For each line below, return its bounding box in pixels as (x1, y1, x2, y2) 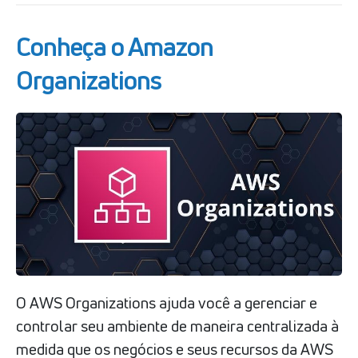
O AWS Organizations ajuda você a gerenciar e (16, 292, 317, 313)
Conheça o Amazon (16, 29, 213, 64)
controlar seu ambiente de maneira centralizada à (16, 315, 339, 336)
